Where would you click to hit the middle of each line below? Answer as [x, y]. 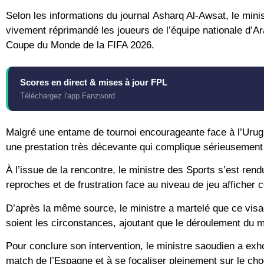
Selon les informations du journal [79, 15]
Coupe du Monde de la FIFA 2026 [79, 45]
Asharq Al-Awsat [189, 15]
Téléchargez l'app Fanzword [67, 95]
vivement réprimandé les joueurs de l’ [88, 30]
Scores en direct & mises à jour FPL [94, 82]
